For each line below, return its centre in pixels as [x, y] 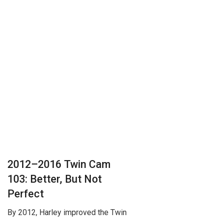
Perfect [26, 193]
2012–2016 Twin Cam [59, 164]
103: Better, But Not [55, 179]
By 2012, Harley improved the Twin [67, 213]
